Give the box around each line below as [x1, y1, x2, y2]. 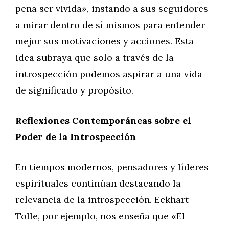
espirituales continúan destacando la [15, 177, 181, 189]
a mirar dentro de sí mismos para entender [15, 19, 205, 31]
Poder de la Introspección [15, 131, 136, 143]
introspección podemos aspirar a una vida [15, 68, 202, 80]
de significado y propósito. [15, 84, 133, 96]
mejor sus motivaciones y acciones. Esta [15, 35, 194, 47]
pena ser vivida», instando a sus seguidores [15, 3, 208, 14]
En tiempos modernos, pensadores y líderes [15, 161, 209, 173]
